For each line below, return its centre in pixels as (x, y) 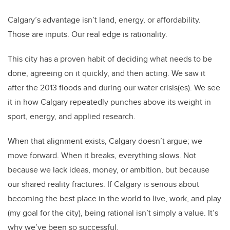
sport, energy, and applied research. (72, 117)
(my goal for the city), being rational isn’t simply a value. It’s (113, 213)
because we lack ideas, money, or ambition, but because (109, 170)
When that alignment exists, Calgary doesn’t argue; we (105, 141)
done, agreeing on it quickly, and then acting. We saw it (107, 73)
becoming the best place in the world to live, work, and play (114, 199)
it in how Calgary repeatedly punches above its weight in (109, 102)
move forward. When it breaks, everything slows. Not (102, 156)
